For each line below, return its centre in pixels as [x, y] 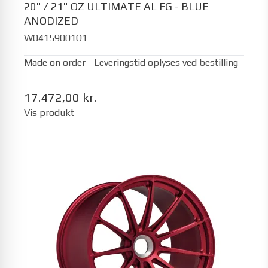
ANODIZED [51, 21]
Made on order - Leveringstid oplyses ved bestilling [131, 62]
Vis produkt [49, 112]
